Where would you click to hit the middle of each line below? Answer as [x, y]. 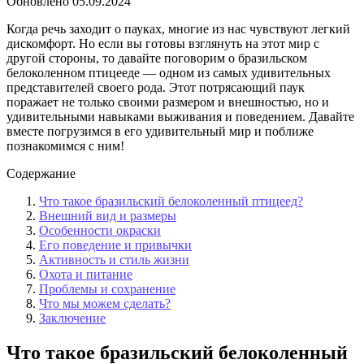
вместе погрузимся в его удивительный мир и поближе [160, 131]
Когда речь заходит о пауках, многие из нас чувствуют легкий [178, 28]
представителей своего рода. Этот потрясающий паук [156, 87]
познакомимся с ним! [65, 145]
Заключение [72, 318]
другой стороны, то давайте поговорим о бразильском [157, 58]
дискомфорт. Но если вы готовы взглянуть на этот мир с [163, 43]
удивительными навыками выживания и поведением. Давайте [180, 116]
